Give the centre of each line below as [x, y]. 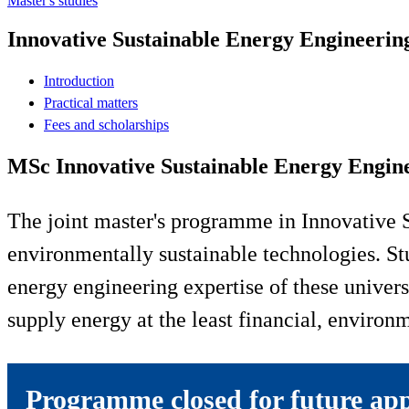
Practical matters [91, 102]
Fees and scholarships [106, 124]
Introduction [79, 80]
